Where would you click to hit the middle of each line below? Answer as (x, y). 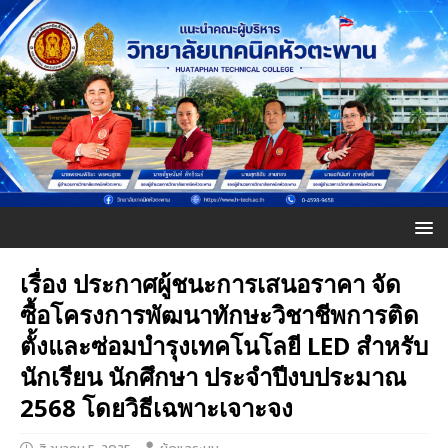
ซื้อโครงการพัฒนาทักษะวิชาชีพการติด (219, 314)
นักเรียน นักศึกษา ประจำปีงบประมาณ (213, 376)
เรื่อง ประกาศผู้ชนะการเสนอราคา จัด (210, 283)
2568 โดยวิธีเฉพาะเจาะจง (156, 407)
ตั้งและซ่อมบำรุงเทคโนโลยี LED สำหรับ (224, 345)
